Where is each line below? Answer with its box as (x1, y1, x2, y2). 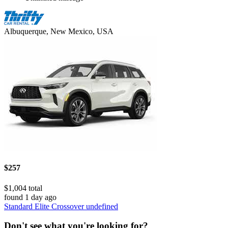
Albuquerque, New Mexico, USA (4, 27, 113, 36)
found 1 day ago (4, 192, 56, 202)
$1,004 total (4, 183, 42, 192)
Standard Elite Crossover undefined (4, 202, 118, 211)
